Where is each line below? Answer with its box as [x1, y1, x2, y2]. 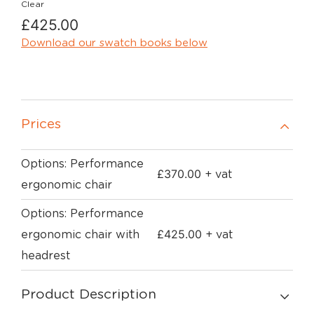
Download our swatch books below [21, 38, 207, 48]
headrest [21, 250, 70, 261]
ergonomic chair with [21, 229, 139, 240]
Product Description [21, 288, 156, 301]
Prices [21, 118, 61, 131]
